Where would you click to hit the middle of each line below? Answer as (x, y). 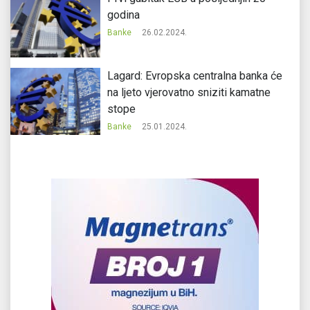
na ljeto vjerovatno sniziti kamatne (189, 93)
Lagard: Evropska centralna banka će (194, 76)
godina (123, 15)
